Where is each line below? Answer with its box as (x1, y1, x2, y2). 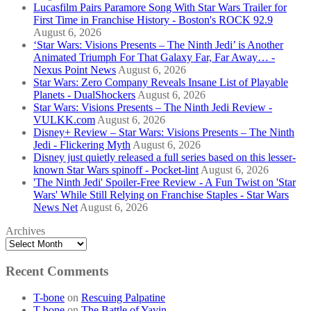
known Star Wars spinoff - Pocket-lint (33, 163, 199, 176)
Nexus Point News (33, 63, 116, 76)
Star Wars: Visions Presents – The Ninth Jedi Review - (33, 101, 272, 113)
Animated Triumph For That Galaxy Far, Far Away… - (33, 51, 275, 63)
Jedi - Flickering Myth (33, 138, 131, 151)
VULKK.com (33, 113, 95, 126)
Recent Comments (6, 263, 108, 278)
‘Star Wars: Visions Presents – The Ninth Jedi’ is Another (33, 38, 283, 51)
